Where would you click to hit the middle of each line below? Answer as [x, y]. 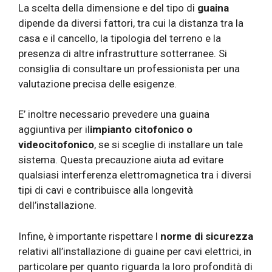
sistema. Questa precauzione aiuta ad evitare [121, 160]
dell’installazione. [57, 206]
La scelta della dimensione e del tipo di [108, 8]
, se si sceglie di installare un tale [168, 145]
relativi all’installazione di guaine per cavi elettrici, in [135, 251]
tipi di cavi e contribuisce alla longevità [106, 190]
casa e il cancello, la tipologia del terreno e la [120, 38]
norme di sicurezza [207, 236]
